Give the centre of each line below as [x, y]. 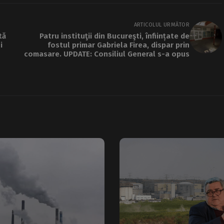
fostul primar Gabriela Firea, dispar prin [118, 45]
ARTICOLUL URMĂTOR [161, 24]
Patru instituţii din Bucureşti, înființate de [114, 36]
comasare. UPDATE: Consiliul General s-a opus [107, 54]
